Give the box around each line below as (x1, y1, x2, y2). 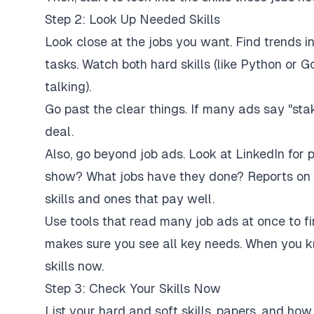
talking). (45, 79, 91, 94)
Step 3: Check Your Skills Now (45, 281, 221, 296)
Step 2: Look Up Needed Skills (45, 12, 220, 27)
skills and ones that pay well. (45, 191, 214, 206)
